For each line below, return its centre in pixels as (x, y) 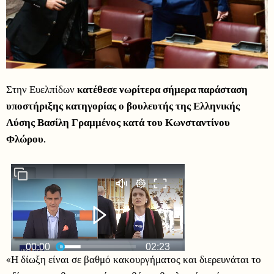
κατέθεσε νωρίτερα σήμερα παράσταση (162, 89)
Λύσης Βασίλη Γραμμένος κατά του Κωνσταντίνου (118, 122)
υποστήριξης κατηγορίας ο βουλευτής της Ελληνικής (123, 106)
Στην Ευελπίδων (42, 89)
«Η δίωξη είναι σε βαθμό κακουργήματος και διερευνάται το (134, 259)
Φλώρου (25, 139)
